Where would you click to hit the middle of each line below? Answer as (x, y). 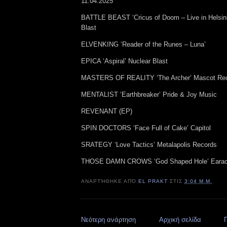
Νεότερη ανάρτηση (108, 219)
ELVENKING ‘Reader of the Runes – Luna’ (143, 44)
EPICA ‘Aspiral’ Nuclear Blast (124, 61)
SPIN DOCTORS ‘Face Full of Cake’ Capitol (146, 128)
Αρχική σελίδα (180, 219)
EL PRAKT (153, 181)
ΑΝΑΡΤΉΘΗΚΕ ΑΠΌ (110, 181)
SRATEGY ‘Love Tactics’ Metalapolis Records (149, 144)
